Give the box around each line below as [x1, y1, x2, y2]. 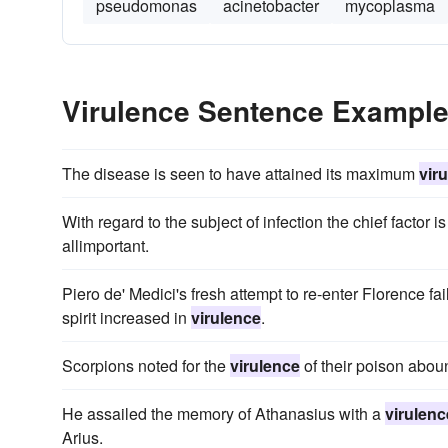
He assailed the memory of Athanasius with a [62, 402, 385, 425]
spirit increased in [62, 306, 191, 329]
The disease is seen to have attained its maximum [62, 162, 419, 185]
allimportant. [62, 234, 149, 257]
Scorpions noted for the [62, 354, 230, 377]
